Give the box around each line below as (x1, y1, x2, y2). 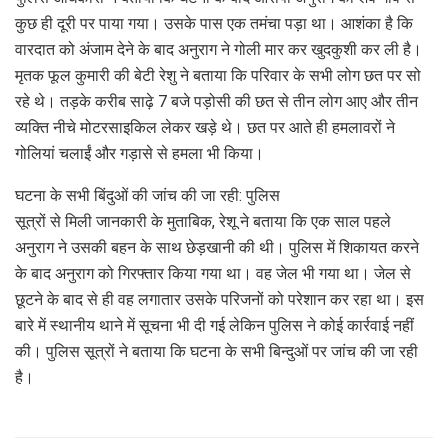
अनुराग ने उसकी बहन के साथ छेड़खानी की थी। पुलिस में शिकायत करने (15, 237, 419, 257)
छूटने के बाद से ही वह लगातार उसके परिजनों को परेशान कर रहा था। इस (15, 289, 424, 309)
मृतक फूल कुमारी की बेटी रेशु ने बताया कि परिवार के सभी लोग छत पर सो (15, 65, 421, 85)
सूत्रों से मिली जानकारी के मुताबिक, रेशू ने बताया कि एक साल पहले (15, 211, 391, 231)
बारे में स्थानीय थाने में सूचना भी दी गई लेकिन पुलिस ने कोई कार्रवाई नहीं (15, 315, 414, 335)
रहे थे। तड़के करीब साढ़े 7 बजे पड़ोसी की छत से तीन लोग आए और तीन (15, 91, 418, 111)
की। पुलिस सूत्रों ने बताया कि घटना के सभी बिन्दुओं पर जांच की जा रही (15, 341, 418, 361)
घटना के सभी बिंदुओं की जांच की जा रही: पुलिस (15, 185, 280, 205)
